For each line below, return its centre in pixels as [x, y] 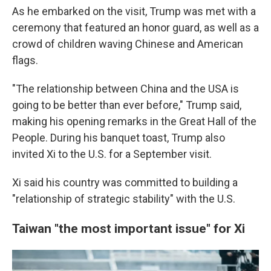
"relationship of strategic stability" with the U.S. [124, 199]
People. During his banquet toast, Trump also [119, 138]
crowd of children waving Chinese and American [128, 44]
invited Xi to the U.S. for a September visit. [112, 154]
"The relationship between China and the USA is [126, 89]
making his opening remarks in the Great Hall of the [134, 121]
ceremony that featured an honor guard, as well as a [135, 28]
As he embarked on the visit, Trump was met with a [134, 11]
